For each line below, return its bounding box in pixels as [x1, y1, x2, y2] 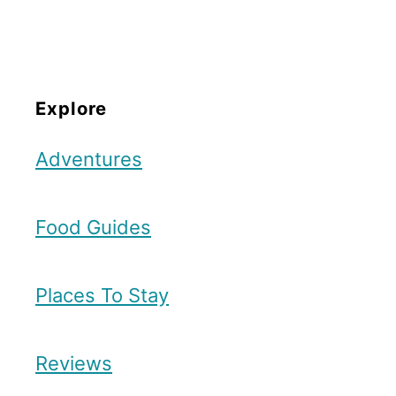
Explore [35, 97, 107, 119]
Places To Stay [35, 284, 169, 307]
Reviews [35, 352, 112, 375]
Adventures [35, 148, 142, 171]
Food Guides [35, 216, 151, 239]
